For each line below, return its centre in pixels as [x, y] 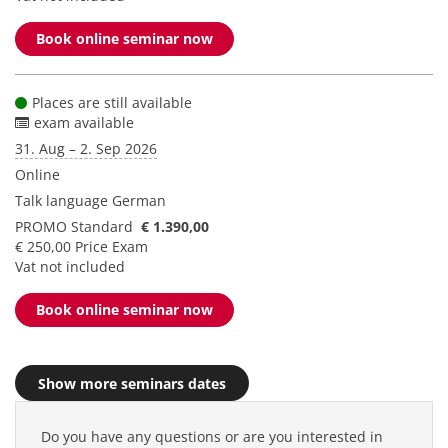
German [139, 200]
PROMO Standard [74, 226]
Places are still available [112, 102]
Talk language [63, 200]
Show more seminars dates [132, 383]
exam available [84, 122]
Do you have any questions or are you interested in [212, 436]
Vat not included [70, 266]
